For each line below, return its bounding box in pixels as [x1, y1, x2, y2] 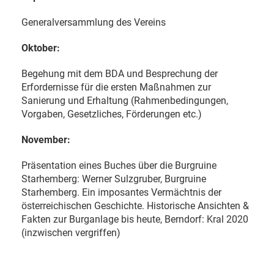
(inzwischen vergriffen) [21, 226, 120, 239]
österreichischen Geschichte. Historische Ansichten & [21, 199, 249, 212]
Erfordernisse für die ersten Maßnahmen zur [21, 81, 211, 93]
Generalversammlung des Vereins [21, 16, 166, 28]
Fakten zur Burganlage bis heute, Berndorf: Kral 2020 [21, 213, 248, 225]
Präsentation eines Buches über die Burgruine [21, 159, 217, 171]
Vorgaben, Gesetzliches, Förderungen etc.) [21, 108, 202, 120]
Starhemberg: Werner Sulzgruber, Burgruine [21, 172, 206, 185]
